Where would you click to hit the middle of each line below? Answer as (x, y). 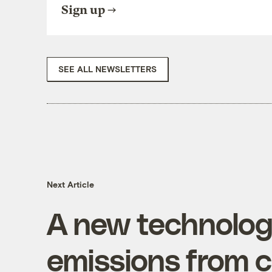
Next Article (70, 185)
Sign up (83, 10)
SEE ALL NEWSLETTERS (107, 69)
